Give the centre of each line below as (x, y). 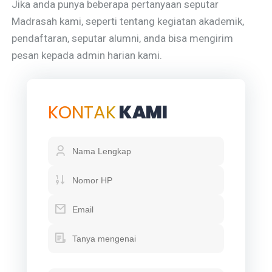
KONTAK (82, 113)
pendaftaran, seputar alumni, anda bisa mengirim (123, 39)
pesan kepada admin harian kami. (87, 56)
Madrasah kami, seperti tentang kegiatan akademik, (128, 22)
